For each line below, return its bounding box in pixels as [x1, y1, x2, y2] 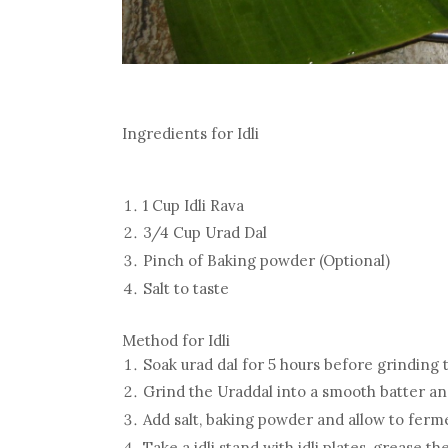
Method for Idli [122, 330, 230, 350]
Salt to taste [143, 278, 229, 298]
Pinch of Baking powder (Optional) [143, 251, 390, 271]
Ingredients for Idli [122, 123, 259, 143]
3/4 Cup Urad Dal [143, 223, 267, 243]
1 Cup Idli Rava [143, 195, 244, 215]
